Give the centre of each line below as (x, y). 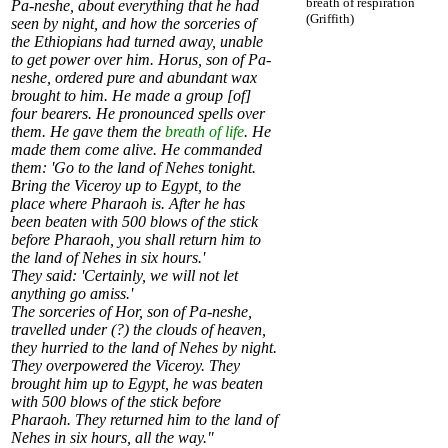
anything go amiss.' (72, 294)
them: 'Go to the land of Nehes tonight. (133, 168)
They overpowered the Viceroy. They (125, 366)
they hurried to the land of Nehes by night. (144, 348)
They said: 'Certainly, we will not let (124, 276)
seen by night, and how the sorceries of (133, 24)
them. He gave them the (88, 132)
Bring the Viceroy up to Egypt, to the (126, 186)
